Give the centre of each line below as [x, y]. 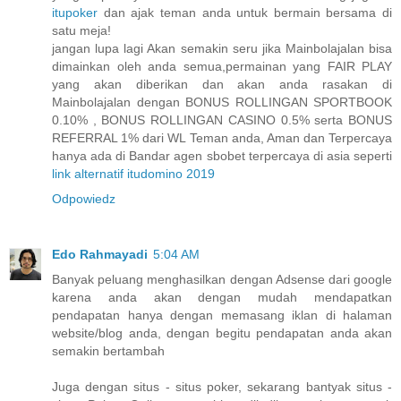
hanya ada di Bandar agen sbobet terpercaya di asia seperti [222, 155]
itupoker [75, 12]
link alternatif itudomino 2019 [133, 173]
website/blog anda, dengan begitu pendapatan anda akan [222, 333]
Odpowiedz [84, 198]
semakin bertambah [108, 350]
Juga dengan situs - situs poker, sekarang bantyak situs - [222, 386]
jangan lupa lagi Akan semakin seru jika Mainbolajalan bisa [222, 48]
